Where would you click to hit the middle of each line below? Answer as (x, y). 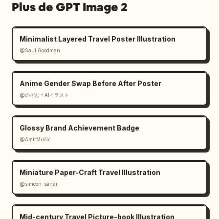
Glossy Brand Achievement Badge (79, 128)
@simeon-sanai (38, 184)
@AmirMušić (35, 139)
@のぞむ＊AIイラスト (44, 95)
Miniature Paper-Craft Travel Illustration (90, 172)
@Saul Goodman (40, 50)
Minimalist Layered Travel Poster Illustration (98, 39)
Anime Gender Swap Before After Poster (90, 83)
